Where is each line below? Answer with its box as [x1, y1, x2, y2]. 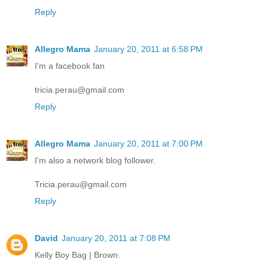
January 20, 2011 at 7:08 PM [62, 233, 170, 243]
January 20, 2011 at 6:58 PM [94, 44, 203, 54]
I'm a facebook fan [35, 61, 105, 71]
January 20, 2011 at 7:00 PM [94, 139, 203, 149]
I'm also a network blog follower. [35, 156, 156, 166]
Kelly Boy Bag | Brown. [35, 250, 120, 260]
